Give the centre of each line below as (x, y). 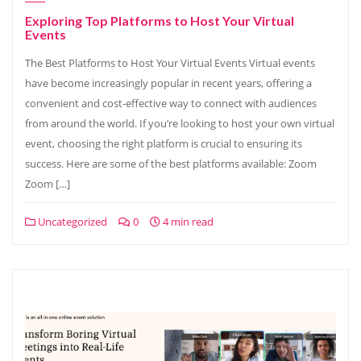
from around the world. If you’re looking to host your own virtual (180, 123)
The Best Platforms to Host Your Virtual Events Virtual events (170, 63)
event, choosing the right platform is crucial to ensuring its (164, 143)
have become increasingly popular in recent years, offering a (168, 83)
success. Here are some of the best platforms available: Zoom (171, 164)
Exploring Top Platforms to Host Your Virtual (160, 21)
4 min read (187, 222)
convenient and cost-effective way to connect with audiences (171, 103)
